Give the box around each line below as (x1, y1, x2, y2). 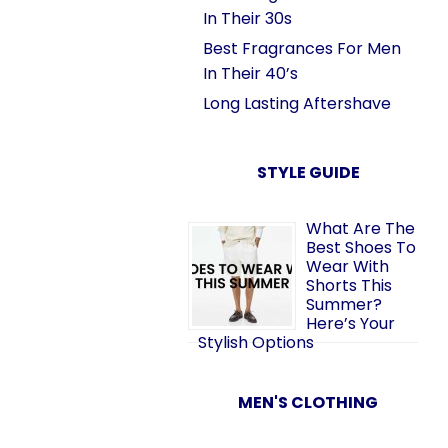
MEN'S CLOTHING (238, 391, 378, 414)
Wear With (306, 255, 389, 278)
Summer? (306, 293, 382, 316)
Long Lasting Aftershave (203, 92, 391, 115)
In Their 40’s (203, 62, 298, 85)
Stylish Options (198, 331, 314, 354)
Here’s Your (306, 312, 395, 335)
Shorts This (306, 274, 392, 297)
